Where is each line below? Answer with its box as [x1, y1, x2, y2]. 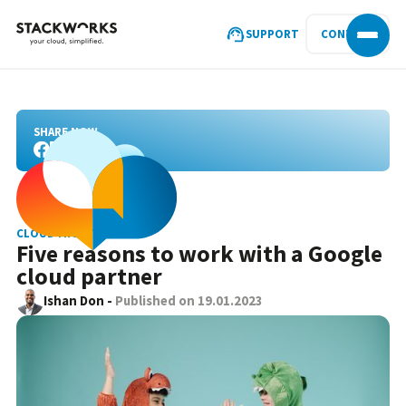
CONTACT [321, 25, 375, 42]
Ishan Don [43, 293, 104, 310]
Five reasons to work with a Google [16, 239, 383, 269]
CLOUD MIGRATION [16, 226, 121, 242]
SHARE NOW [33, 123, 97, 140]
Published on [114, 293, 198, 310]
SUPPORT [246, 25, 300, 42]
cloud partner [16, 262, 163, 292]
